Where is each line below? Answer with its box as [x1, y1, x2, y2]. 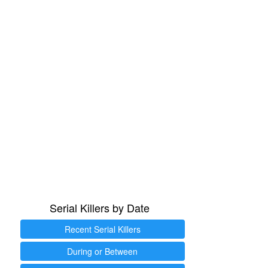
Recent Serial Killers [64, 223, 141, 235]
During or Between [67, 245, 138, 257]
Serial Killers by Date [49, 200, 150, 215]
